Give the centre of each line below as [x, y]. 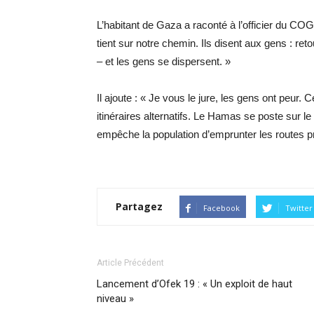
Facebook [221, 208]
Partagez [139, 206]
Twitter [299, 208]
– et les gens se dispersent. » [164, 61]
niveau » [115, 299]
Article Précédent [130, 263]
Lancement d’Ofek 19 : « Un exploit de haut [194, 284]
